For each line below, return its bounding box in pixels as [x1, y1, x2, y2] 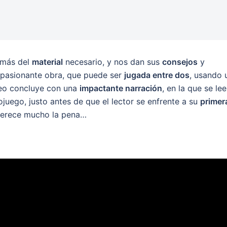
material [32, 56, 63, 67]
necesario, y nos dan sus [63, 56, 162, 67]
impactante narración [80, 83, 162, 93]
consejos [162, 56, 198, 67]
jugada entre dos [124, 69, 190, 80]
